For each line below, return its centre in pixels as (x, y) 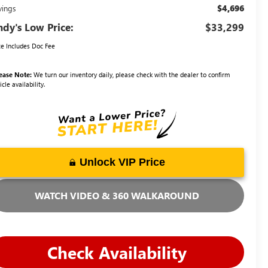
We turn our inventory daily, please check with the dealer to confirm (131, 75)
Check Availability (117, 252)
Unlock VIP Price (122, 162)
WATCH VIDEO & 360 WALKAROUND (117, 196)
